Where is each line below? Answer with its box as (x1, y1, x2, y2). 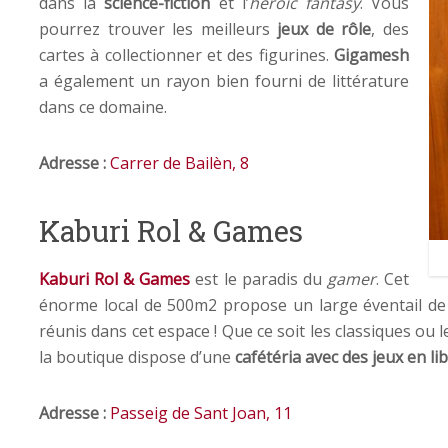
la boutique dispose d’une (39, 345, 235, 368)
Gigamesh (334, 43, 409, 66)
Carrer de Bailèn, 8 (110, 151, 249, 174)
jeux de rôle (277, 17, 372, 40)
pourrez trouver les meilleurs (39, 17, 278, 40)
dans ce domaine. (39, 95, 167, 118)
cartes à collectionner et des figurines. (39, 43, 334, 66)
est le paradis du (195, 267, 327, 290)
